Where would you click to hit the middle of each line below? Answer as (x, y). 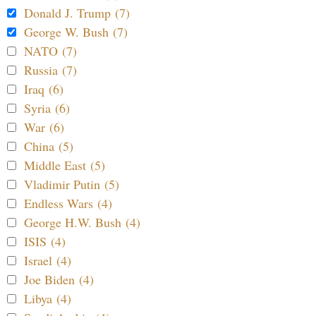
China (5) (49, 146)
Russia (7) (50, 70)
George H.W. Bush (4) (82, 223)
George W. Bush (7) (76, 32)
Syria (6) (47, 108)
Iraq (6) (44, 89)
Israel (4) (48, 261)
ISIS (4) (45, 242)
